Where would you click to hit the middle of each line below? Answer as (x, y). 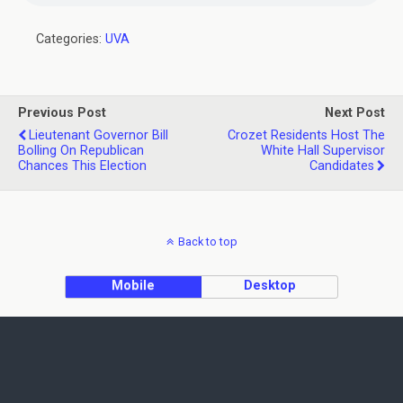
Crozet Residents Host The (306, 135)
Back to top (207, 242)
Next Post (355, 113)
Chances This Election (82, 166)
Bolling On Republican (81, 151)
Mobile (134, 286)
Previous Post (62, 113)
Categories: (71, 39)
